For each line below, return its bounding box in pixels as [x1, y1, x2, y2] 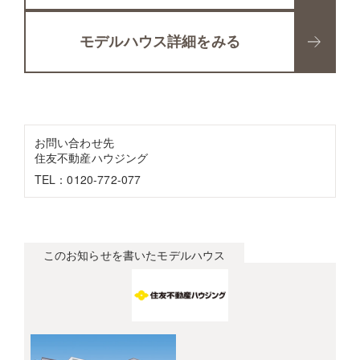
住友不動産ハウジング [34, 149, 149, 166]
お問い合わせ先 [34, 133, 114, 150]
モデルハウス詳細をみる [80, 31, 240, 52]
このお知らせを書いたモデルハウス [43, 246, 226, 263]
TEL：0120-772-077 [34, 170, 141, 187]
